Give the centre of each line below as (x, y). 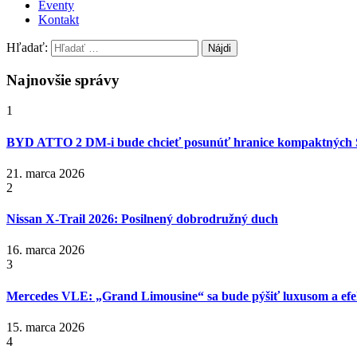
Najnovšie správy (63, 80)
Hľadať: (27, 47)
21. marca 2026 (45, 173)
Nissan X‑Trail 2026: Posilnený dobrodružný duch (142, 219)
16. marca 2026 (45, 250)
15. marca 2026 (45, 327)
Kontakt (59, 19)
